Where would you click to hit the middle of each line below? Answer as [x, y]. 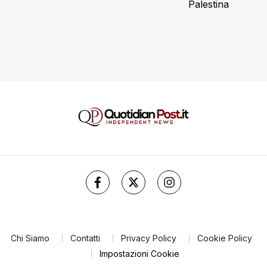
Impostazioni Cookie [139, 253]
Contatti [85, 238]
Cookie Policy [224, 238]
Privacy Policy [148, 238]
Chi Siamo [30, 238]
